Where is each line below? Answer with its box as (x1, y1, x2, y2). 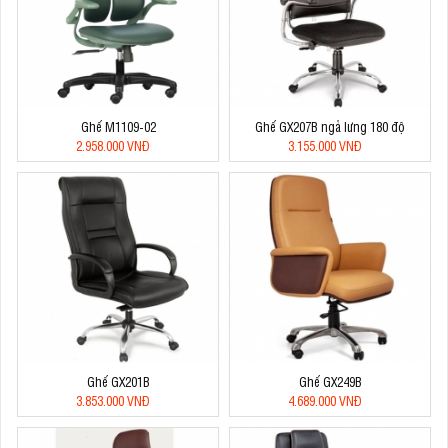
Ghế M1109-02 (80, 117, 156, 135)
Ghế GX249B (298, 372, 362, 390)
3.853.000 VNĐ (76, 391, 150, 409)
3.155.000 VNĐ (288, 136, 362, 154)
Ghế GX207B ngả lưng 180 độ (255, 117, 405, 135)
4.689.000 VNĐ (288, 391, 362, 409)
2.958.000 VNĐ (76, 136, 150, 154)
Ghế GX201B (86, 372, 150, 390)
